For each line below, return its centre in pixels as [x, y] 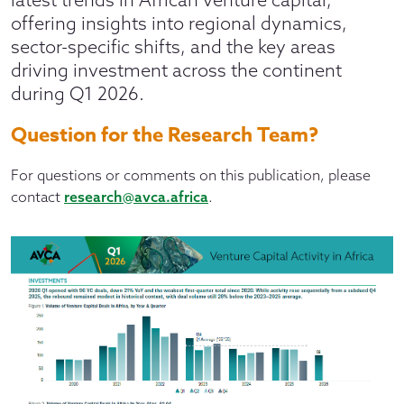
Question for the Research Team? [165, 135]
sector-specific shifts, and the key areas [173, 46]
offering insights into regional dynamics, [179, 23]
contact [37, 197]
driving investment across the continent [176, 70]
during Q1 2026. [78, 93]
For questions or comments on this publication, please [191, 175]
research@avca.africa [136, 197]
